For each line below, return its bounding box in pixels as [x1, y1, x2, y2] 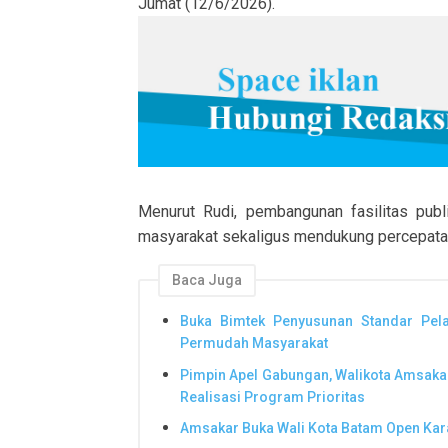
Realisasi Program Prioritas [180, 388, 365, 405]
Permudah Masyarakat [180, 335, 328, 352]
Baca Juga [172, 271, 242, 288]
